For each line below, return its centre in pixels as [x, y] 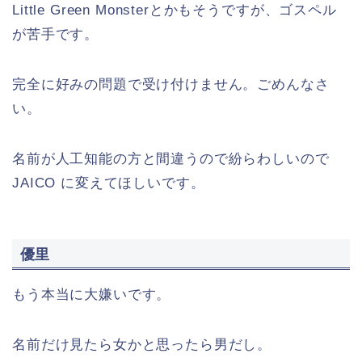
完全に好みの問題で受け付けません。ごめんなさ [171, 84]
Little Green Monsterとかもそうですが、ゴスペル [175, 10]
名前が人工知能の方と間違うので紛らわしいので [171, 158]
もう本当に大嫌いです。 [92, 295]
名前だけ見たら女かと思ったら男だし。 [142, 345]
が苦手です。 [56, 34]
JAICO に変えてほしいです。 [109, 183]
